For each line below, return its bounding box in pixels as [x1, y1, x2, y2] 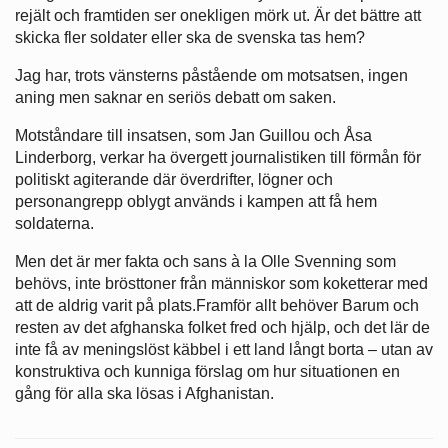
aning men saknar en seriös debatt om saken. [15, 88, 336, 106]
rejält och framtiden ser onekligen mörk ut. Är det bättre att [15, 6, 421, 24]
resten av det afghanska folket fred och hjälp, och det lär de [15, 318, 430, 336]
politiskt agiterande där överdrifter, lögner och [15, 170, 333, 188]
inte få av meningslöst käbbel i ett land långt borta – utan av [15, 340, 433, 358]
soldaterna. [15, 214, 94, 232]
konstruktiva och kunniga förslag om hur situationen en [15, 362, 400, 380]
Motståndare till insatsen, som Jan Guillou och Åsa [15, 126, 372, 144]
